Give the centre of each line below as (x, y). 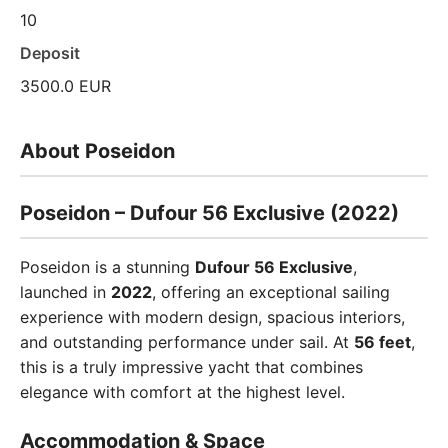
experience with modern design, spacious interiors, (212, 317)
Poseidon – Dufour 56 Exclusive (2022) (209, 213)
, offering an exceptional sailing (271, 292)
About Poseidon (97, 151)
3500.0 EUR (65, 86)
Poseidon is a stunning (107, 267)
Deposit (50, 53)
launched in (65, 292)
